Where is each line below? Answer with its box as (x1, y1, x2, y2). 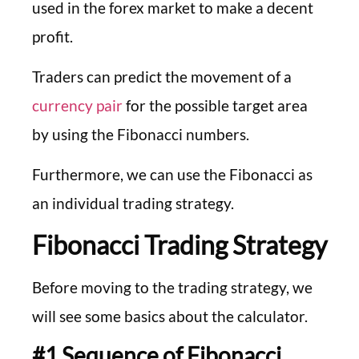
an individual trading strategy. (32, 194, 234, 213)
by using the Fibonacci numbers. (32, 124, 249, 143)
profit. (32, 26, 73, 46)
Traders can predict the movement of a (32, 67, 292, 86)
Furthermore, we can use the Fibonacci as (32, 165, 313, 184)
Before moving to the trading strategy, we (32, 277, 313, 296)
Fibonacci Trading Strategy (32, 228, 327, 260)
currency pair (32, 95, 123, 115)
